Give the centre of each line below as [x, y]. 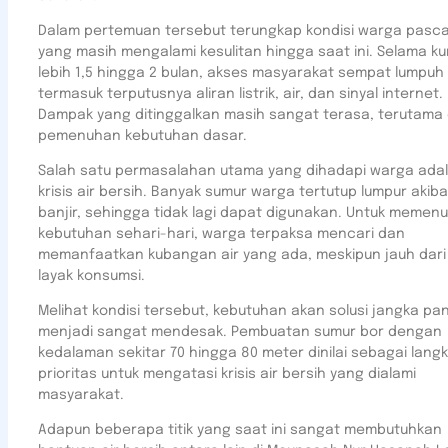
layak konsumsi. [91, 276]
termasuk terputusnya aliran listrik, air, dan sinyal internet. [240, 94]
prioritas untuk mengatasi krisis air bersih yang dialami [227, 374]
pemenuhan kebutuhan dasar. [142, 136]
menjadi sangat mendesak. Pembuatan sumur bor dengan [240, 332]
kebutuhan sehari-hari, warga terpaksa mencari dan [221, 234]
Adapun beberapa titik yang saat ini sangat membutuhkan [240, 430]
